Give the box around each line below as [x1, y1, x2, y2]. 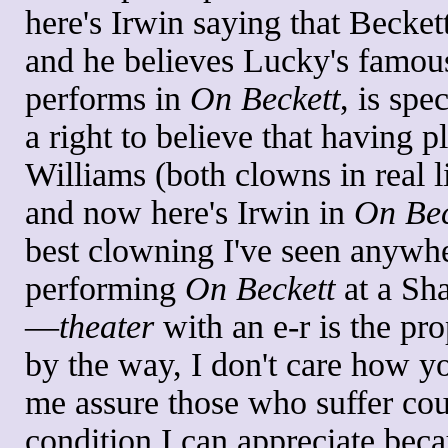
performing [25, 269, 185, 307]
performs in [25, 79, 190, 117]
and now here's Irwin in [25, 193, 354, 231]
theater [59, 307, 154, 345]
